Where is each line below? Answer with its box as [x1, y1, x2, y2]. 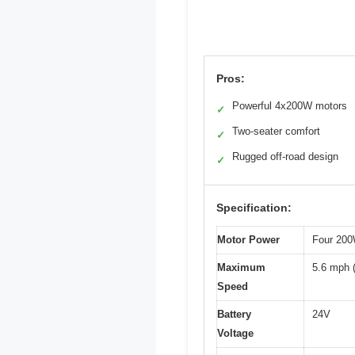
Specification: [216, 200, 292, 214]
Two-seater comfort [232, 124, 320, 137]
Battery [217, 307, 251, 320]
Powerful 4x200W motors [232, 99, 347, 112]
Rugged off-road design [232, 150, 338, 162]
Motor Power [217, 233, 280, 246]
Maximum [217, 261, 265, 273]
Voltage [217, 326, 254, 339]
